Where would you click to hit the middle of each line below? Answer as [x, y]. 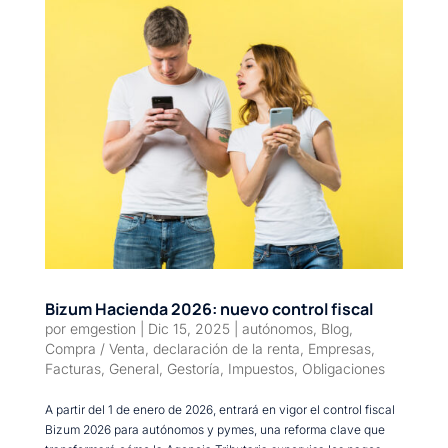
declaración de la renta [226, 349]
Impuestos [260, 369]
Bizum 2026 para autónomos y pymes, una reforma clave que [214, 430]
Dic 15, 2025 [188, 329]
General [133, 369]
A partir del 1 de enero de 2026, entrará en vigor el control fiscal [219, 410]
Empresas [339, 349]
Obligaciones [343, 369]
